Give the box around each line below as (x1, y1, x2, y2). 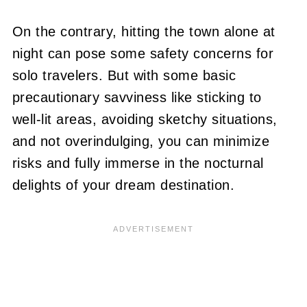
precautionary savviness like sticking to (12, 89, 262, 105)
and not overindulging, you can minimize (12, 133, 270, 149)
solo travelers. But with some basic (12, 67, 236, 83)
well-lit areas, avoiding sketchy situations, (12, 111, 278, 127)
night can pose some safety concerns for (12, 45, 274, 61)
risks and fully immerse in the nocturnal (12, 155, 264, 171)
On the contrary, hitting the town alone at (12, 23, 275, 39)
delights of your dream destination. (12, 177, 235, 193)
